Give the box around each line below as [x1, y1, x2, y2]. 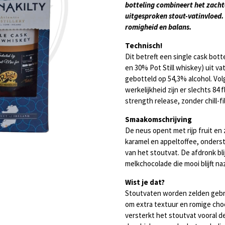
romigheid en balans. [125, 22, 191, 32]
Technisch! [125, 41, 162, 51]
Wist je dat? [125, 177, 165, 187]
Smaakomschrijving [125, 115, 192, 125]
